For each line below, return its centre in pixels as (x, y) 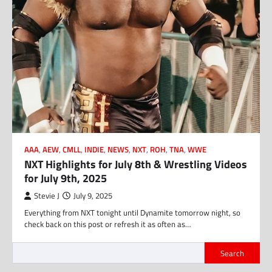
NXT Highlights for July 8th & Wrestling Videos (136, 165)
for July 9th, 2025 (66, 178)
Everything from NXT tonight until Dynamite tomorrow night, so (132, 213)
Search (232, 253)
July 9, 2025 (93, 196)
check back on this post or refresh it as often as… (107, 224)
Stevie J (47, 196)
